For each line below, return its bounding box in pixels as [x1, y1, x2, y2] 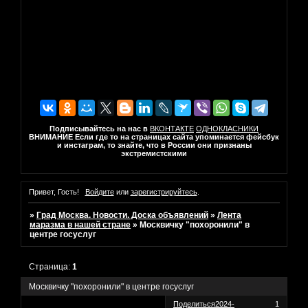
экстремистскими [121, 148, 187, 157]
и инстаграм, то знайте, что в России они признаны [56, 140, 252, 149]
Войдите [85, 188, 114, 197]
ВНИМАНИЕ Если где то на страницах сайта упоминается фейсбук [29, 132, 279, 141]
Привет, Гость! [29, 188, 79, 197]
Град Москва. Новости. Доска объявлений [36, 210, 209, 221]
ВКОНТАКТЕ [150, 124, 194, 133]
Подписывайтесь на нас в [49, 124, 148, 133]
